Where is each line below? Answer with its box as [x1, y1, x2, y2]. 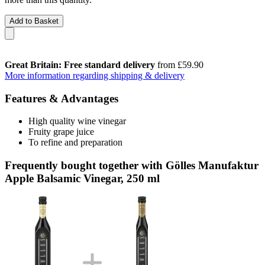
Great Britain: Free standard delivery [5, 59, 155, 70]
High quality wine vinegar [28, 116, 126, 127]
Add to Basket [9, 16, 59, 25]
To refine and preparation [28, 137, 122, 148]
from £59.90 [155, 59, 203, 70]
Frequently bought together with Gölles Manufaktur [5, 159, 258, 172]
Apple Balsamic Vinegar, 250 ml [5, 172, 160, 185]
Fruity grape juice [28, 127, 94, 137]
